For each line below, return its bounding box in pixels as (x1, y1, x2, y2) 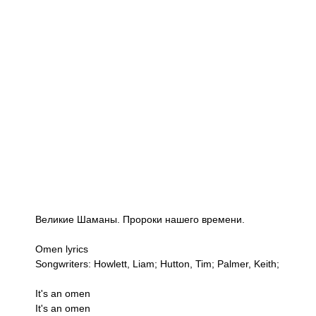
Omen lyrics (35, 243, 88, 255)
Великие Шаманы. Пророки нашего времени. (35, 214, 245, 226)
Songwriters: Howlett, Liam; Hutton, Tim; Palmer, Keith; (35, 258, 279, 270)
